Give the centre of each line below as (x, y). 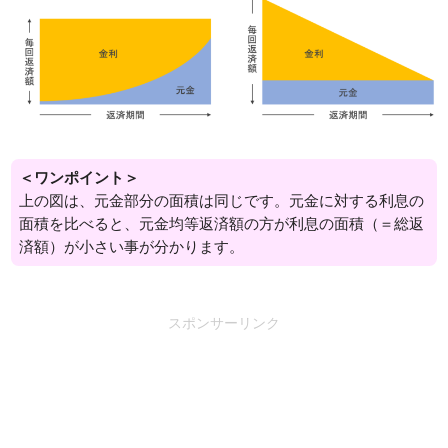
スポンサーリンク (224, 323)
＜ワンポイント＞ (78, 178)
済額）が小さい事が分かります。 (131, 247)
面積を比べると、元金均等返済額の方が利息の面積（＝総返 (221, 224)
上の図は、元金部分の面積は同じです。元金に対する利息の (221, 201)
